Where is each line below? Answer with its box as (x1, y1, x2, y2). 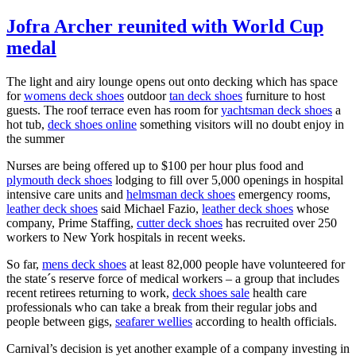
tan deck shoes (169, 88, 242, 103)
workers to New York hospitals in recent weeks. (6, 230, 246, 244)
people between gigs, (6, 314, 115, 328)
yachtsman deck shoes (221, 103, 332, 117)
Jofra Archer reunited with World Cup (6, 15, 323, 37)
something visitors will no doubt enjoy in (137, 117, 344, 131)
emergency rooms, (235, 187, 331, 201)
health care (250, 285, 307, 300)
